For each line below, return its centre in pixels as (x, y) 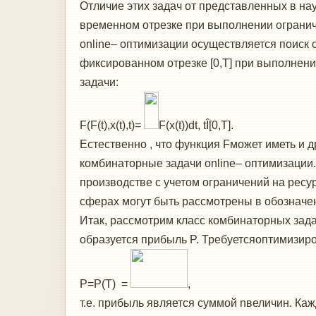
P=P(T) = (105, 284)
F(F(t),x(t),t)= (112, 125)
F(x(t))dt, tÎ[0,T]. (196, 125)
